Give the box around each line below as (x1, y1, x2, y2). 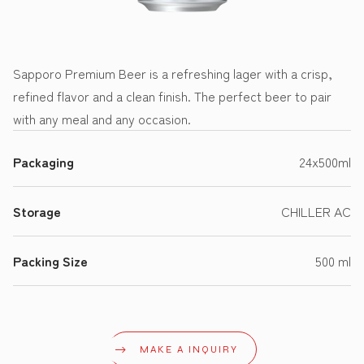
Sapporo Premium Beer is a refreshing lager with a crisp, (13, 63, 332, 84)
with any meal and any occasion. (13, 109, 191, 129)
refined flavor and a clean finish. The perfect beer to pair (13, 86, 331, 106)
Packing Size (13, 251, 88, 271)
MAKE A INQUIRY (139, 344, 238, 356)
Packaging (13, 152, 74, 172)
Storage (13, 201, 61, 222)
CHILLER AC (281, 201, 351, 222)
